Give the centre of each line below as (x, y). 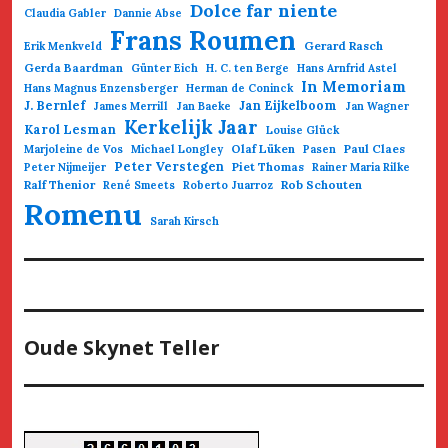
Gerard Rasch (343, 45)
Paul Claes (374, 148)
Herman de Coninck (239, 87)
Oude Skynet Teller (122, 347)
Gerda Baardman (73, 67)
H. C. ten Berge (247, 67)
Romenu (83, 213)
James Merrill (130, 105)
